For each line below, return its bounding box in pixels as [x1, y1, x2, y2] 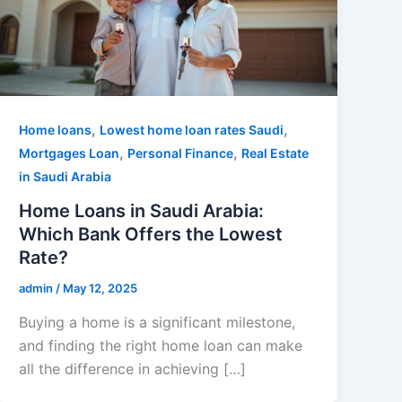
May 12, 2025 [63, 281, 138, 296]
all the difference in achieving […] [19, 359, 247, 378]
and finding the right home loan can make [19, 336, 303, 354]
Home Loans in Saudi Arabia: [19, 200, 265, 223]
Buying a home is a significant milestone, [19, 312, 296, 331]
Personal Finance [127, 145, 234, 162]
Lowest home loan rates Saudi [100, 122, 284, 138]
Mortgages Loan [19, 145, 120, 162]
